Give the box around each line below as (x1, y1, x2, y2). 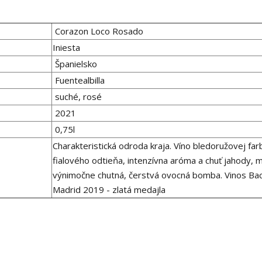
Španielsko (53, 58, 97, 70)
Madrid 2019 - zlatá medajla (53, 184, 166, 196)
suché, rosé (53, 91, 102, 103)
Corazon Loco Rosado (53, 25, 143, 37)
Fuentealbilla (53, 74, 105, 87)
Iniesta (53, 42, 80, 54)
